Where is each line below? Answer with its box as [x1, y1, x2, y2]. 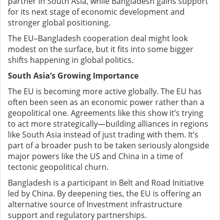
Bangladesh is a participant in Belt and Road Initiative [8, 177, 204, 189]
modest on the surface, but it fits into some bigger [8, 44, 193, 55]
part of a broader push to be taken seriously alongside [8, 140, 209, 151]
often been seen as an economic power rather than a [8, 97, 204, 108]
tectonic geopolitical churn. [8, 162, 110, 173]
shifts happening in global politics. [8, 55, 134, 66]
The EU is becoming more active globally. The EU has [8, 86, 202, 97]
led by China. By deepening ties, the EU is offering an [8, 188, 201, 199]
